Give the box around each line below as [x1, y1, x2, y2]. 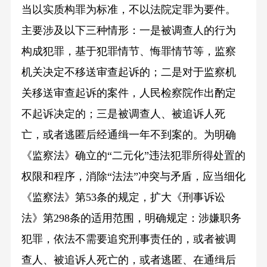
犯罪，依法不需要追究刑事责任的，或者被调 [21, 233, 236, 246]
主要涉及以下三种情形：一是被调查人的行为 [21, 24, 236, 37]
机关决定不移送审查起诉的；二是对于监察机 [21, 66, 236, 79]
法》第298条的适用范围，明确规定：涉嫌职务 [21, 212, 241, 225]
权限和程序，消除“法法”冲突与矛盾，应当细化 [21, 170, 246, 183]
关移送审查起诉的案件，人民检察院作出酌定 [21, 87, 236, 100]
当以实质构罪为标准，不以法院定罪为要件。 [21, 4, 236, 16]
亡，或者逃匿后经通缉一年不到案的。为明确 [21, 129, 236, 141]
